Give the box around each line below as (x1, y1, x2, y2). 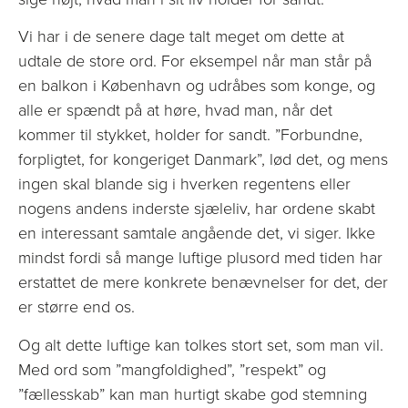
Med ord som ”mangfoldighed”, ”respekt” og (18, 357, 326, 382)
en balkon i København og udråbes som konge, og (18, 74, 375, 98)
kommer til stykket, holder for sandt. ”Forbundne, (18, 123, 362, 148)
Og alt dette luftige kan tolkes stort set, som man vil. (18, 332, 383, 357)
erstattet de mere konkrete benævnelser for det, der (18, 270, 388, 295)
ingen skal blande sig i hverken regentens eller (18, 172, 351, 197)
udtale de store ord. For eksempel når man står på (18, 49, 372, 74)
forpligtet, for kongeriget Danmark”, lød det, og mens (18, 148, 388, 172)
